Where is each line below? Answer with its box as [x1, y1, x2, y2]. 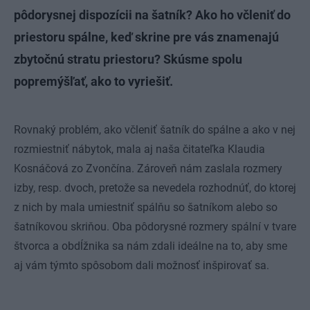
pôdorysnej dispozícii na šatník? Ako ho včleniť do [14, 8, 291, 22]
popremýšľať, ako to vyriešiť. [14, 74, 173, 89]
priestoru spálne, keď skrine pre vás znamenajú [14, 30, 279, 44]
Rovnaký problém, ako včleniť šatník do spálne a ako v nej [14, 123, 295, 136]
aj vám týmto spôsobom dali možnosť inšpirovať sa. [14, 259, 269, 272]
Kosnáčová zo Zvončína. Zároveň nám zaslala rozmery [14, 162, 282, 175]
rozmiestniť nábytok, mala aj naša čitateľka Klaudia [14, 143, 265, 156]
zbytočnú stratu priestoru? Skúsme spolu [14, 52, 242, 66]
